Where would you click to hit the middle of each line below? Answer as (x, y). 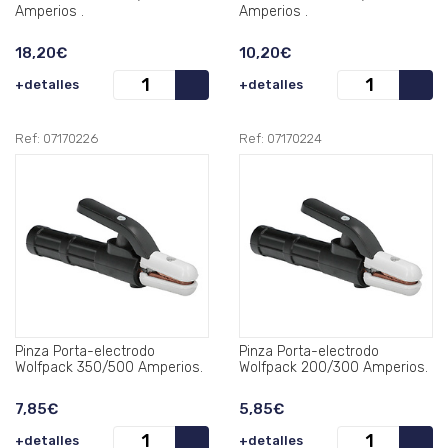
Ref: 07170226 (56, 139)
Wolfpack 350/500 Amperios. (109, 368)
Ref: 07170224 (280, 139)
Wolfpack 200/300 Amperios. (333, 368)
